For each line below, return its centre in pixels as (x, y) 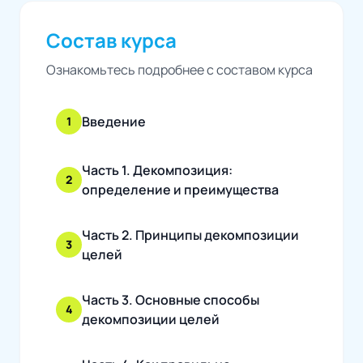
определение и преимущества (180, 189)
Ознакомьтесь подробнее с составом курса (179, 69)
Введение (114, 121)
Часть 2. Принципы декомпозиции (190, 235)
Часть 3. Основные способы (171, 299)
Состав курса (111, 40)
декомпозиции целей (151, 319)
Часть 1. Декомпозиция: (157, 170)
